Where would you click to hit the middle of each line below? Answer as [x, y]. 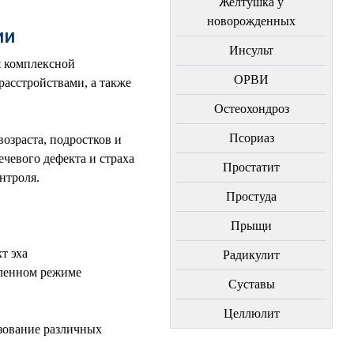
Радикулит [252, 255]
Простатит [252, 167]
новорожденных [252, 21]
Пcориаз [251, 138]
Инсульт [252, 50]
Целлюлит [251, 313]
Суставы [251, 284]
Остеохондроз [251, 109]
